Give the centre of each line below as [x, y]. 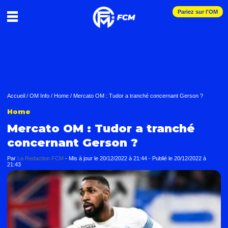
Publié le [163, 158]
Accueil [16, 96]
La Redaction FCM [40, 158]
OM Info [39, 96]
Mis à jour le [84, 158]
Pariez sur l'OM [198, 12]
